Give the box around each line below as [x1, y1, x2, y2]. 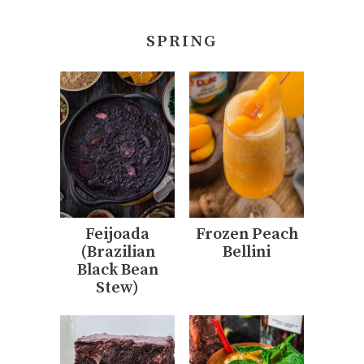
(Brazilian [80, 241, 155, 262]
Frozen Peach [195, 223, 298, 245]
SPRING [146, 31, 218, 52]
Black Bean [76, 259, 158, 280]
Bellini [223, 241, 271, 262]
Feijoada [85, 223, 149, 245]
